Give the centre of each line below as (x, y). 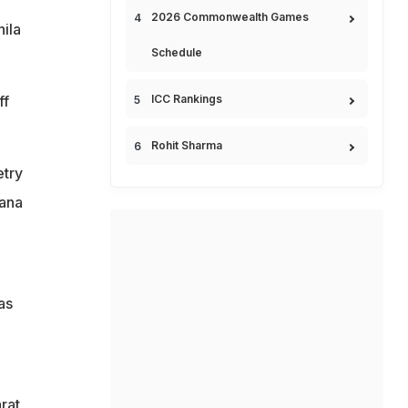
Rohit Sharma (187, 145)
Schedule (177, 52)
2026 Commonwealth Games (230, 17)
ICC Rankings (187, 99)
